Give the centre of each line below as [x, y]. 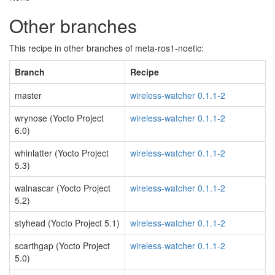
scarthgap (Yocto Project [62, 246]
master [28, 95]
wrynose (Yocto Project [59, 118]
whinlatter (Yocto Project [62, 153]
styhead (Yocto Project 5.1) [67, 223]
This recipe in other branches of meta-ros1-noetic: [107, 48]
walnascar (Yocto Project [63, 188]
